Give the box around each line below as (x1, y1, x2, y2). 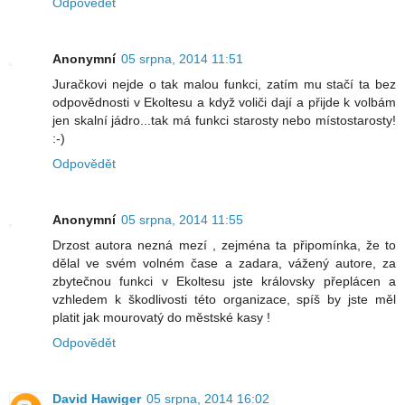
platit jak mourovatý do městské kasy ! (52, 310, 270, 325)
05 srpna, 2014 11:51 (121, 52, 243, 67)
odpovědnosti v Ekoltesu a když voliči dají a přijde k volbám (52, 95, 396, 110)
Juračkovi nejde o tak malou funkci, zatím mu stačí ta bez (52, 77, 396, 92)
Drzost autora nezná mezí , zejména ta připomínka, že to (52, 238, 396, 253)
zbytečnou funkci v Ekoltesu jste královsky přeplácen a (52, 274, 396, 289)
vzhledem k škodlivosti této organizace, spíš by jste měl (52, 292, 396, 307)
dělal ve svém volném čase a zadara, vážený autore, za (52, 256, 396, 271)
